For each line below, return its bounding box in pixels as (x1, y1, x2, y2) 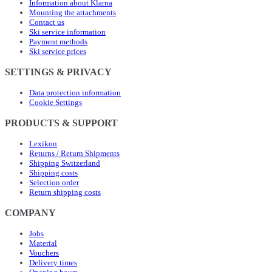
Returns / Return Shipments (29, 148, 120, 158)
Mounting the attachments (29, 7, 116, 17)
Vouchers (29, 248, 59, 257)
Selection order (29, 177, 79, 187)
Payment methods (29, 36, 87, 46)
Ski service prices (29, 46, 86, 56)
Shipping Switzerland (29, 158, 100, 168)
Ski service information (29, 27, 106, 36)
